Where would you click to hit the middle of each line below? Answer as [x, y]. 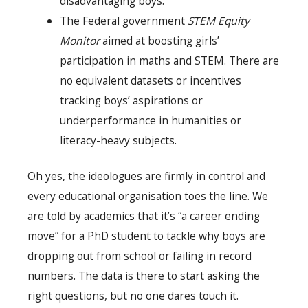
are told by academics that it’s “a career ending [144, 216]
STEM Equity [218, 20]
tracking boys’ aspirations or [131, 100]
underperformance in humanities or [150, 120]
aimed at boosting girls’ [159, 40]
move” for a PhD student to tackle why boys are [146, 235]
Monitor [79, 40]
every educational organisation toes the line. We [148, 196]
